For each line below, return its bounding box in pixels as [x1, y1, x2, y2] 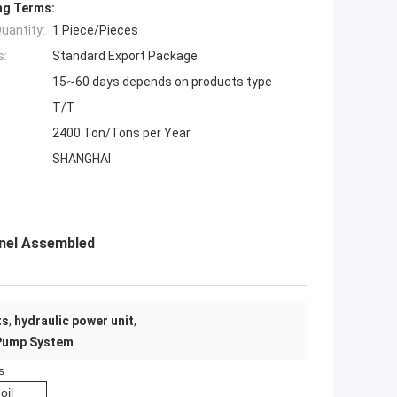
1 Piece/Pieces [52, 23, 138, 38]
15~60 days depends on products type [52, 74, 272, 90]
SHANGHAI [52, 152, 111, 167]
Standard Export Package [52, 49, 198, 64]
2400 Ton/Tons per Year [52, 126, 191, 141]
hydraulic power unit [14, 314, 134, 329]
